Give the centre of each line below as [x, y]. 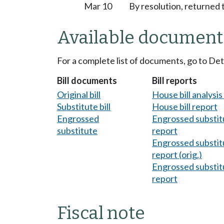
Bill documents [87, 81]
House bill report [185, 106]
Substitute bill [84, 106]
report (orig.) [177, 154]
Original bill [79, 94]
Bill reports [174, 81]
